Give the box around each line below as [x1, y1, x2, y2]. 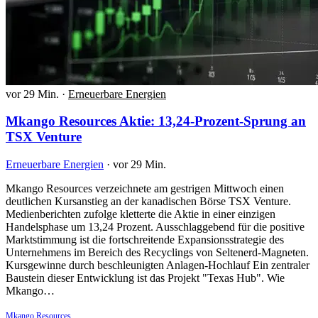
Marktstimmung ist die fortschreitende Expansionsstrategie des [6, 234, 284, 246]
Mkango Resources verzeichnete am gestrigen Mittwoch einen [6, 182, 284, 195]
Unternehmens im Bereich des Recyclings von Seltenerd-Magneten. [6, 246, 309, 259]
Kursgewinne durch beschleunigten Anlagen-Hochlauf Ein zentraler [6, 259, 309, 272]
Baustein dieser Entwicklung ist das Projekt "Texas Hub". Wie [6, 272, 285, 285]
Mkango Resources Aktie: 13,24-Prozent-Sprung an [6, 114, 306, 129]
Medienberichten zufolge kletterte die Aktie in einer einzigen [6, 208, 275, 221]
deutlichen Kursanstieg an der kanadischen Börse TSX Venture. [6, 195, 291, 208]
